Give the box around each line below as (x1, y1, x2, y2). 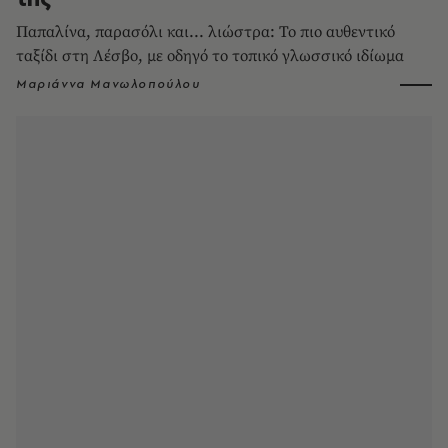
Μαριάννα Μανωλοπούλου (16, 76, 201, 93)
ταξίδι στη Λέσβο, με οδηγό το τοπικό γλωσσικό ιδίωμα (16, 46, 404, 67)
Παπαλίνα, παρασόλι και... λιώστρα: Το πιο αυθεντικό (16, 22, 395, 43)
